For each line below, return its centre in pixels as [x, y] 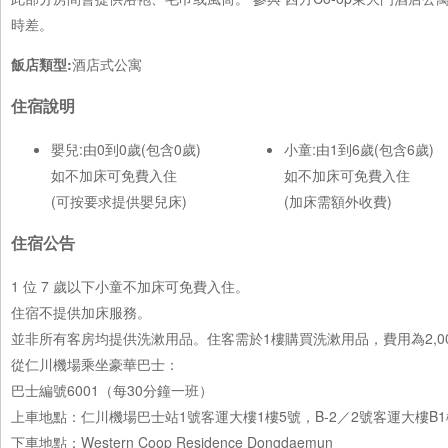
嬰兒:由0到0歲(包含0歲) [126, 148]
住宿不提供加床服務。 [81, 311]
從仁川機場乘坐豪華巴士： [95, 363]
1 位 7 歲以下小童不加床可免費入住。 [130, 285]
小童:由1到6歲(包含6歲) [359, 148]
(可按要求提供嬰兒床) [119, 200]
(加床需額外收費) [338, 200]
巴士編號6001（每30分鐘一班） [112, 389]
